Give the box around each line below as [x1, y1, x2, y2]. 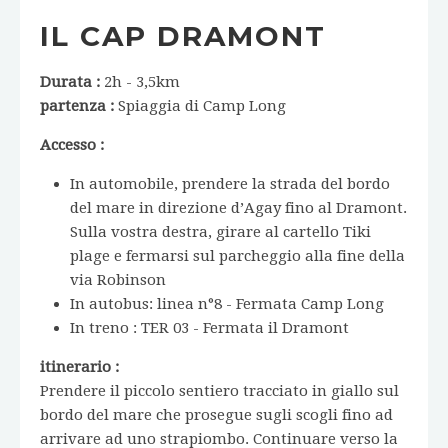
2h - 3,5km [100, 72, 180, 91]
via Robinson [70, 270, 166, 289]
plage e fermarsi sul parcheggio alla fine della [70, 246, 405, 265]
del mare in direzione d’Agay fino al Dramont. [70, 198, 407, 217]
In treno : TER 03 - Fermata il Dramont [70, 318, 349, 337]
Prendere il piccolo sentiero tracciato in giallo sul [40, 381, 399, 400]
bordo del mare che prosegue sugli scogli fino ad [40, 405, 393, 424]
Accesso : [40, 135, 104, 154]
